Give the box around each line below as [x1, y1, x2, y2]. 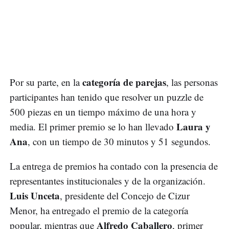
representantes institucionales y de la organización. [10, 174, 205, 188]
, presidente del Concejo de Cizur [60, 189, 190, 202]
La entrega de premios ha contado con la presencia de [10, 159, 218, 173]
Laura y [176, 120, 211, 134]
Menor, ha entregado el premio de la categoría [10, 204, 188, 217]
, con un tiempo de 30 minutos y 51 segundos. [28, 135, 211, 148]
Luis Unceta [10, 189, 60, 203]
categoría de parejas [82, 75, 166, 89]
